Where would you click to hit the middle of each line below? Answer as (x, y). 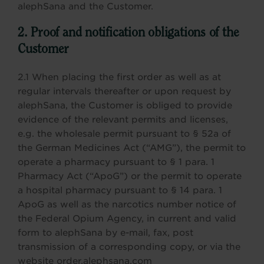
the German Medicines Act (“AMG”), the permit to (132, 148)
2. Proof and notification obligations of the (128, 34)
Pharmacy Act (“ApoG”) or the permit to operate (130, 176)
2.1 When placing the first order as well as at (119, 77)
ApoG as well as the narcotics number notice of (127, 204)
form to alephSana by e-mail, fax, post (105, 233)
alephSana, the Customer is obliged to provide (125, 105)
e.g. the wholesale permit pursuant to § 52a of (124, 134)
